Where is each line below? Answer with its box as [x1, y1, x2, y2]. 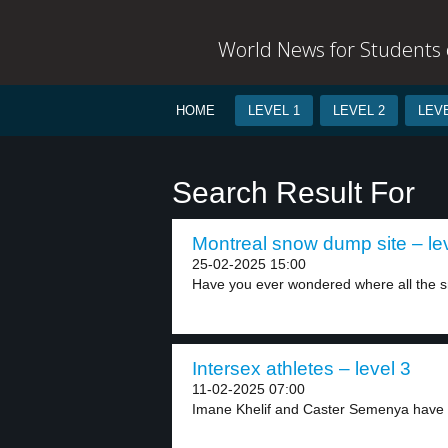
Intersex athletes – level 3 [192, 358, 411, 379]
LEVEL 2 [333, 103, 385, 118]
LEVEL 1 [248, 103, 300, 118]
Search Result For [172, 176, 415, 209]
